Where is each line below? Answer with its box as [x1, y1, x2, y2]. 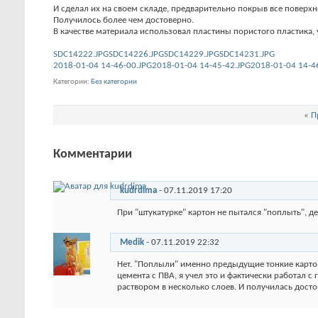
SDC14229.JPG [164, 50, 219, 59]
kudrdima [120, 186, 157, 196]
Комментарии [53, 148, 132, 162]
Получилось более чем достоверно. [53, 16, 194, 25]
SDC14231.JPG [219, 50, 275, 59]
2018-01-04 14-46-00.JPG [53, 61, 152, 70]
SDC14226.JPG [109, 50, 164, 59]
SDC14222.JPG [53, 50, 109, 59]
